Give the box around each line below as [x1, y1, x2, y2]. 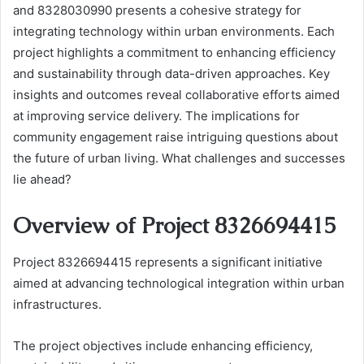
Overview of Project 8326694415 [13, 211, 336, 240]
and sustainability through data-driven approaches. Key [13, 66, 330, 81]
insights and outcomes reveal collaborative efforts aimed [13, 87, 340, 102]
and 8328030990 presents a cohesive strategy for [13, 2, 301, 18]
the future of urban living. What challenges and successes [13, 150, 345, 166]
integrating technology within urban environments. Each [13, 24, 335, 39]
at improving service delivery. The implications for [13, 108, 300, 123]
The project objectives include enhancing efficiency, [13, 337, 313, 353]
